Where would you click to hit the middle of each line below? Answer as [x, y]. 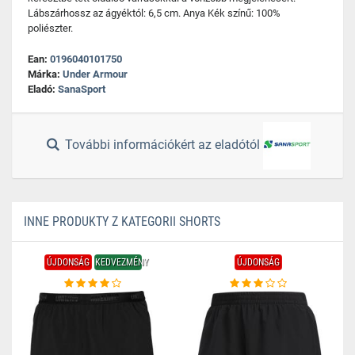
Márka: [45, 74]
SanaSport [82, 89]
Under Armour [95, 74]
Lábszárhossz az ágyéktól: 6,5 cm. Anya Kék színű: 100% [154, 13]
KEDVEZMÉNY [121, 262]
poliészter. [50, 28]
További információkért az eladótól [163, 145]
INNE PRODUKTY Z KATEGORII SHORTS [122, 221]
